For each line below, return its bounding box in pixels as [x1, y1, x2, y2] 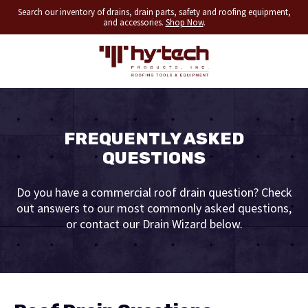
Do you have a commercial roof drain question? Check [16, 184, 292, 201]
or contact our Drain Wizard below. [65, 216, 243, 232]
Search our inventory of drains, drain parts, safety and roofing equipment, [17, 6, 291, 18]
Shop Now [165, 16, 203, 28]
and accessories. [102, 16, 166, 28]
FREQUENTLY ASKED [64, 129, 244, 149]
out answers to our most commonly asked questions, [16, 200, 291, 217]
